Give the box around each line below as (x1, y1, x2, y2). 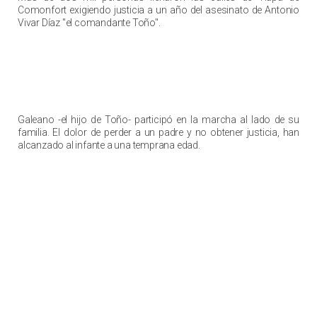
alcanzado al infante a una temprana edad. (18, 139, 200, 151)
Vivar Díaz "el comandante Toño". (18, 17, 161, 29)
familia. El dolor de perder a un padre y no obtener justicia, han (18, 127, 299, 139)
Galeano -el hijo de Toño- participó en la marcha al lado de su (18, 114, 299, 126)
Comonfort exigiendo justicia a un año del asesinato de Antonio (18, 4, 299, 16)
